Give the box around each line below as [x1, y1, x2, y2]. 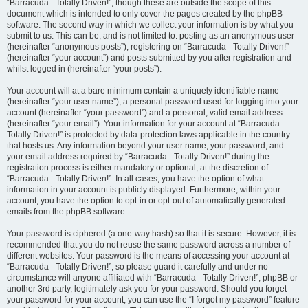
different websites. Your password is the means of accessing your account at [7, 251, 289, 261]
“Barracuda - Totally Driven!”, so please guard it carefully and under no [7, 262, 268, 272]
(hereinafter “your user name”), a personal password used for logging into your [7, 97, 298, 107]
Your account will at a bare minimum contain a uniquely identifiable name [7, 86, 279, 96]
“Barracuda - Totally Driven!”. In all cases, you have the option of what [7, 174, 264, 184]
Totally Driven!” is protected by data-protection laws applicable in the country [7, 130, 290, 140]
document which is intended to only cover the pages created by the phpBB [7, 9, 283, 19]
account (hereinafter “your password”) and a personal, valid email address [7, 108, 283, 118]
